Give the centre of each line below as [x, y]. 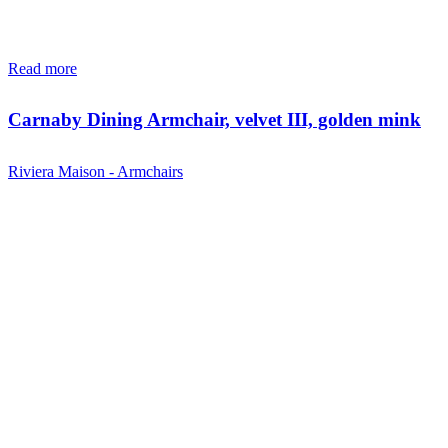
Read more [42, 68]
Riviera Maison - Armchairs [95, 171]
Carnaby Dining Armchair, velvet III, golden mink [214, 120]
